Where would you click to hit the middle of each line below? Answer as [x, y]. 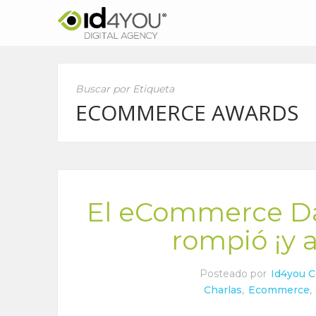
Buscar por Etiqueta [125, 89]
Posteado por [235, 274]
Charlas [223, 290]
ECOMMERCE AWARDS [187, 113]
